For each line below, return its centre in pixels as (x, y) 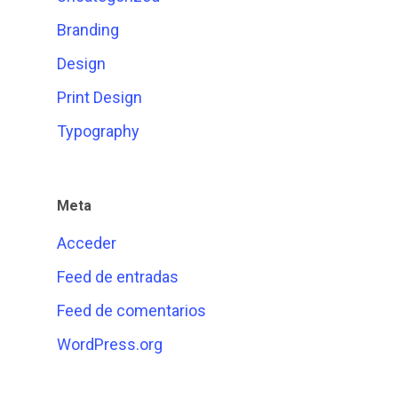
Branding (88, 30)
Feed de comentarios (131, 310)
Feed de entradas (118, 277)
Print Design (99, 97)
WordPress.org (110, 344)
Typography (98, 131)
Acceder (87, 243)
